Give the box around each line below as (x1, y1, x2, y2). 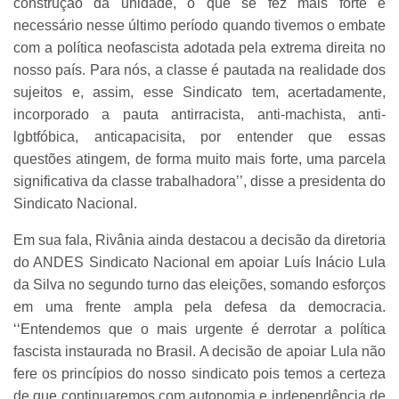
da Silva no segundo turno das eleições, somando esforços (13, 276, 386, 292)
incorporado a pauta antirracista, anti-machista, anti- (13, 106, 386, 122)
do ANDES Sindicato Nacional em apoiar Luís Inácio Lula (13, 254, 386, 270)
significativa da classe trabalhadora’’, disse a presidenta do (13, 173, 386, 189)
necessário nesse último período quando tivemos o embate (13, 17, 386, 33)
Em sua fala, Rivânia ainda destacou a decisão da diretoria (13, 232, 386, 248)
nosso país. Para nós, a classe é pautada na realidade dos (13, 61, 386, 77)
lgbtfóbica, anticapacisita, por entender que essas (13, 128, 386, 144)
